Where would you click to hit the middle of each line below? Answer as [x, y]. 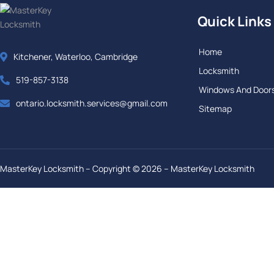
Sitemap [215, 109]
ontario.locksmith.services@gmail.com [92, 103]
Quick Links [234, 22]
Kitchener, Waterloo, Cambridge [76, 57]
